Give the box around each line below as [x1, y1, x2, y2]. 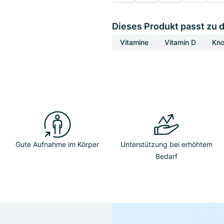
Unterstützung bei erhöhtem [120, 140, 213, 148]
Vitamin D [164, 38, 196, 46]
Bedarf [155, 152, 178, 160]
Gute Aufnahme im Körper [15, 140, 99, 148]
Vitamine [120, 38, 148, 46]
